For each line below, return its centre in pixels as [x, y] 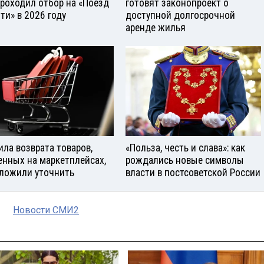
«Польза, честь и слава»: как [185, 148]
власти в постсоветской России [193, 173]
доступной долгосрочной [180, 16]
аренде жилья [156, 28]
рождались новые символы [185, 161]
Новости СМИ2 [46, 210]
